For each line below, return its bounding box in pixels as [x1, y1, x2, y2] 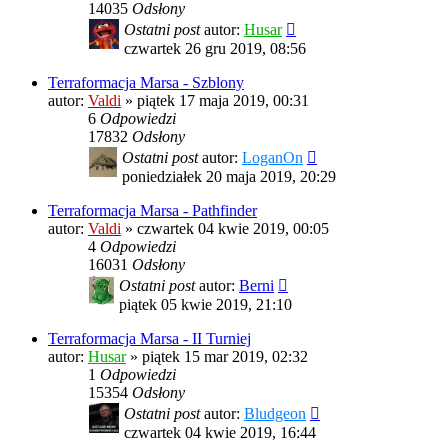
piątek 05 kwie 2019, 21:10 [119, 296, 292, 314]
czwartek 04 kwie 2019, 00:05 [137, 220, 329, 238]
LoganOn [242, 149, 303, 167]
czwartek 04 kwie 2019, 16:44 [124, 424, 316, 442]
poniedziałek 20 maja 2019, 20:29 [122, 168, 336, 186]
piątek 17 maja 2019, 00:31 [137, 92, 309, 110]
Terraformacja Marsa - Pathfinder [48, 202, 257, 220]
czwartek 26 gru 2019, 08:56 [124, 40, 306, 58]
